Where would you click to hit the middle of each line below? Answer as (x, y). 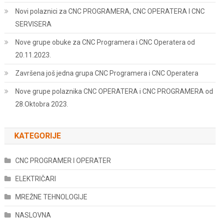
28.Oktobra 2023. (41, 104)
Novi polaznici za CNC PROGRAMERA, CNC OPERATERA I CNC (110, 12)
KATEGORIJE (37, 136)
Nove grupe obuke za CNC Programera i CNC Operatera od (105, 42)
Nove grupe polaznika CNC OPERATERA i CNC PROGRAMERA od (114, 92)
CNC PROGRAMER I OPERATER (63, 161)
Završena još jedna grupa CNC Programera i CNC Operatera (107, 73)
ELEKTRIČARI (35, 179)
